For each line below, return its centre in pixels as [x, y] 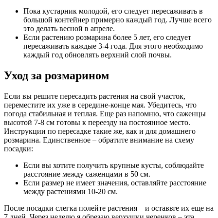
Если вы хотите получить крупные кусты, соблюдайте [114, 165]
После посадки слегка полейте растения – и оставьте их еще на [109, 208]
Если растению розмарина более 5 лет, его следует [107, 37]
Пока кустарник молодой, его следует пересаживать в [113, 11]
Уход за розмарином [56, 76]
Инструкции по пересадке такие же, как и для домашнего [100, 131]
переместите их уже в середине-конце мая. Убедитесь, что [100, 105]
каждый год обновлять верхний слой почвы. [98, 55]
